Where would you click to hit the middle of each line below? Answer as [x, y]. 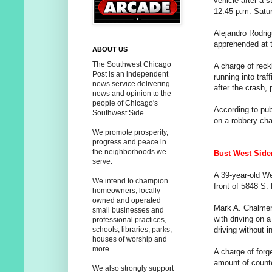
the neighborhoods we [129, 152]
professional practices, [129, 220]
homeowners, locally [126, 191]
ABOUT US [110, 49]
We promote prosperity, [130, 133]
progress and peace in [129, 142]
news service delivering [131, 84]
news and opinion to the [132, 94]
